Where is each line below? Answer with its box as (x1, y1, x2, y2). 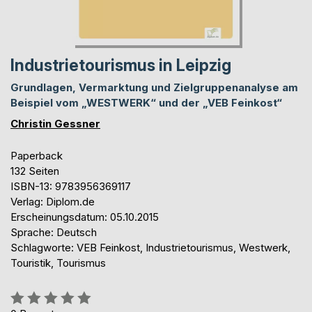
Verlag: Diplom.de (10, 194, 95, 208)
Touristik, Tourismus (10, 256, 106, 270)
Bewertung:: (10, 288, 68, 302)
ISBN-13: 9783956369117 (10, 179, 131, 193)
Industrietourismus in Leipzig (10, 55, 231, 75)
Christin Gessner (10, 116, 100, 130)
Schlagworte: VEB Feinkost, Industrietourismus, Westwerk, (10, 240, 290, 254)
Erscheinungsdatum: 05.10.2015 (10, 210, 159, 224)
